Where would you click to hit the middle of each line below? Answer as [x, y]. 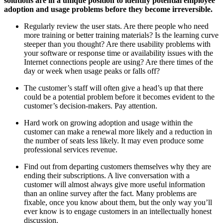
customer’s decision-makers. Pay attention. [91, 106]
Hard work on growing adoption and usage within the [108, 122]
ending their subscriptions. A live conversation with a [107, 175]
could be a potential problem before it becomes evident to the [119, 97]
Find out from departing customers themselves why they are [117, 166]
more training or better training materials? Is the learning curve [121, 35]
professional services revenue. [71, 149]
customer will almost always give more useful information [114, 184]
